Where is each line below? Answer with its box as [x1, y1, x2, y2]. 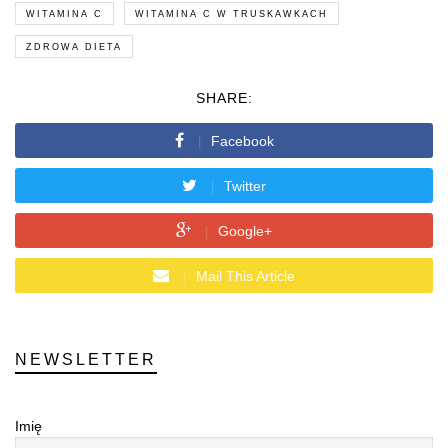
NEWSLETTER [15, 350, 157, 368]
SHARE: [195, 89, 253, 106]
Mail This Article [196, 267, 295, 284]
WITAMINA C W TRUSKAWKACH [135, 8, 328, 19]
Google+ [218, 222, 272, 239]
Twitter [224, 177, 266, 194]
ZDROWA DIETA [26, 41, 122, 52]
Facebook [210, 132, 274, 149]
